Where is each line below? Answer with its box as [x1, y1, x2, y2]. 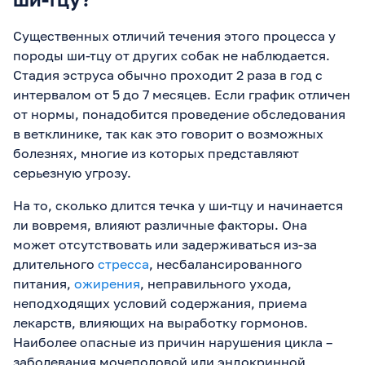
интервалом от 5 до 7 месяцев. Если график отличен [13, 86, 350, 103]
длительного [13, 255, 98, 272]
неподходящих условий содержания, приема [13, 294, 307, 311]
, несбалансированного [149, 255, 302, 272]
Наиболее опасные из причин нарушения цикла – [13, 333, 332, 350]
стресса [98, 255, 149, 272]
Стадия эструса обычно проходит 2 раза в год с [13, 66, 323, 83]
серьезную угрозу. [13, 164, 131, 181]
